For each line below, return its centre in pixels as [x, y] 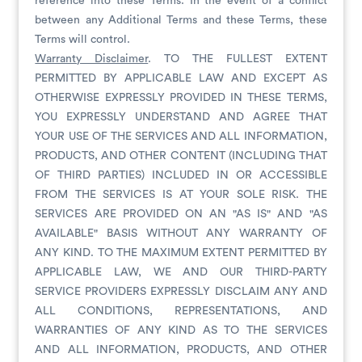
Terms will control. [83, 40]
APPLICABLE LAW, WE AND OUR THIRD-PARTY [181, 272]
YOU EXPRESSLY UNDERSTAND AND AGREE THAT [181, 117]
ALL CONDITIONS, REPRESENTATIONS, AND [181, 311]
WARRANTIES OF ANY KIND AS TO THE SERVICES [181, 330]
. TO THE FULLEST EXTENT [238, 59]
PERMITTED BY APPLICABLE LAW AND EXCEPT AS [181, 78]
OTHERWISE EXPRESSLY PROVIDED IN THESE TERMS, [181, 98]
